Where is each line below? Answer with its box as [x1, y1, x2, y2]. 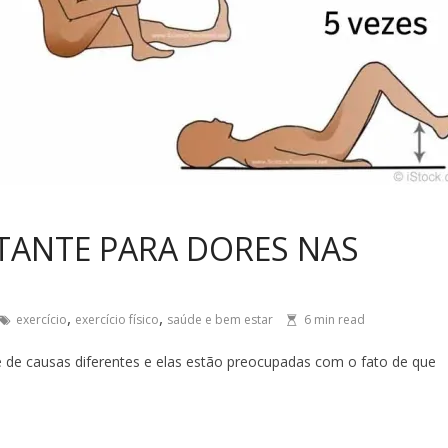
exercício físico [75, 311, 159, 328]
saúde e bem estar [167, 311, 273, 328]
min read [311, 311, 365, 328]
